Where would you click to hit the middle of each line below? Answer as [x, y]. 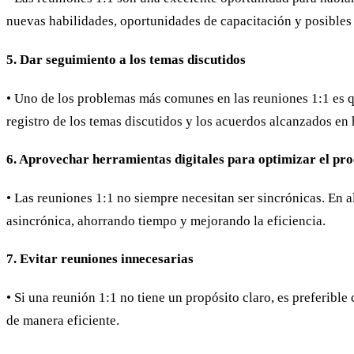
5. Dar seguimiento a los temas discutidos [126, 60]
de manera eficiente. [63, 320]
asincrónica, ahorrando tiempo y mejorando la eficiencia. [166, 220]
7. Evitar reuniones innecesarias [100, 259]
